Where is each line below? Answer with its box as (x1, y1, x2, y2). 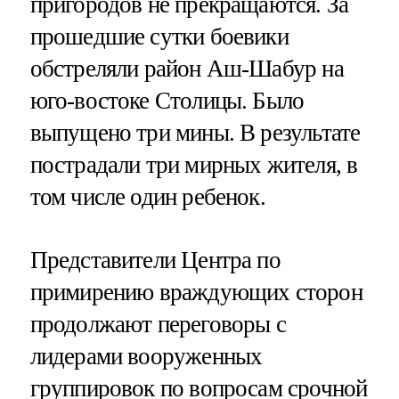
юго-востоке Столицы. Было (29, 86, 305, 114)
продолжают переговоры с (29, 310, 286, 338)
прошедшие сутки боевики (29, 22, 289, 50)
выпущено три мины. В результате (29, 118, 361, 146)
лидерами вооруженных (29, 342, 263, 370)
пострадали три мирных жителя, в (29, 151, 358, 178)
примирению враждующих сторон (29, 278, 362, 305)
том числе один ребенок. (29, 183, 265, 210)
